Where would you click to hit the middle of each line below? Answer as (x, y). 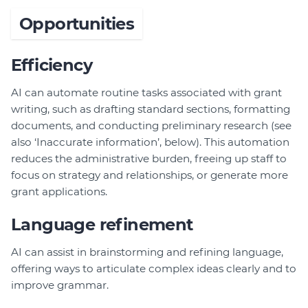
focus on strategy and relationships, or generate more (150, 175)
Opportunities (77, 23)
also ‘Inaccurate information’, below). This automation (150, 142)
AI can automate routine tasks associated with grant (146, 92)
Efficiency (52, 65)
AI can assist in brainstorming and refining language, (147, 252)
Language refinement (102, 224)
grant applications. (59, 191)
